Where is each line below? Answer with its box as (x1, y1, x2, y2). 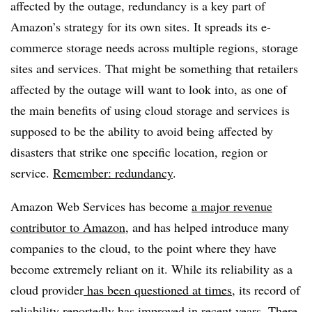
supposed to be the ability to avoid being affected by (10, 123, 273, 139)
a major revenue (192, 198, 272, 214)
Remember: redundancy (53, 164, 173, 181)
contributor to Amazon (10, 219, 125, 235)
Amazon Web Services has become (10, 198, 192, 214)
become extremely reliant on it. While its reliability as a (10, 260, 292, 277)
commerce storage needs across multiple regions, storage (10, 39, 298, 56)
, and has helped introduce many (125, 219, 289, 235)
